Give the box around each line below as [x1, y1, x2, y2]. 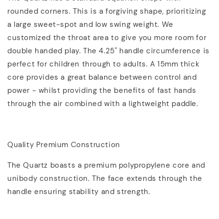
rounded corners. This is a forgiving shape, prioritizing [7, 6, 206, 16]
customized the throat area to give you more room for [7, 32, 207, 43]
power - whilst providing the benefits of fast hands [7, 85, 197, 95]
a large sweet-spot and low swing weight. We [7, 19, 174, 29]
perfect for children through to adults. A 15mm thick [7, 59, 200, 69]
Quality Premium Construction [7, 139, 120, 150]
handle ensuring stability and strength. [7, 186, 153, 197]
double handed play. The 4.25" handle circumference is [7, 45, 210, 56]
